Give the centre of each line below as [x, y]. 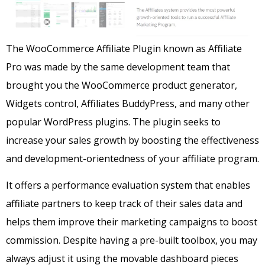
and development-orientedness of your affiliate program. [132, 158]
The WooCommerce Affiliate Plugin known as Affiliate [124, 48]
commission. [34, 240]
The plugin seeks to [177, 122]
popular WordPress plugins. [69, 122]
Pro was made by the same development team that [118, 67]
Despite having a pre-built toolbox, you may [160, 240]
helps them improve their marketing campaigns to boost [132, 222]
